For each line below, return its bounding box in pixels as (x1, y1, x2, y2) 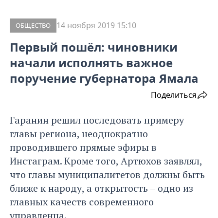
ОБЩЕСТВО (16, 21, 51, 30)
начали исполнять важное (10, 54, 173, 71)
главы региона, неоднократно (10, 127, 148, 141)
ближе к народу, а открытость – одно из (10, 182, 193, 195)
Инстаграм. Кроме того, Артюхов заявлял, (10, 154, 202, 168)
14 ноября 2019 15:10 (56, 20, 136, 31)
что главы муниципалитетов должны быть (10, 168, 205, 182)
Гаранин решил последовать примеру (10, 113, 184, 127)
